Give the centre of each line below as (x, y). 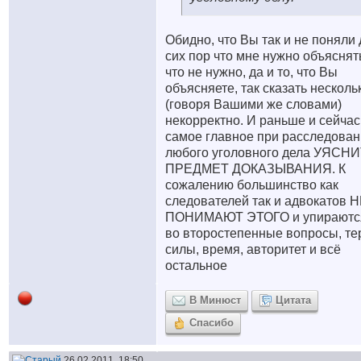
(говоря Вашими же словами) (253, 104)
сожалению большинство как (252, 185)
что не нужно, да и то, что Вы (251, 72)
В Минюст (215, 300)
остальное (196, 266)
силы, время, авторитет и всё (253, 249)
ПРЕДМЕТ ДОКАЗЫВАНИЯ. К (255, 169)
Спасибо (212, 323)
